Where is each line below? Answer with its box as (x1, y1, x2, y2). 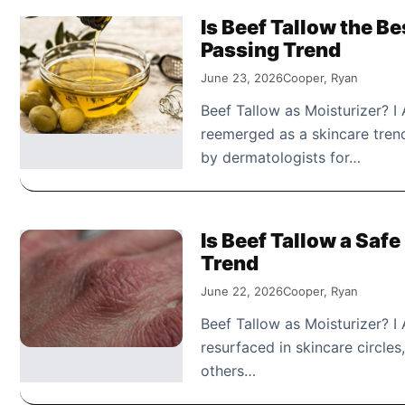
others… (201, 361, 256, 380)
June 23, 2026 (201, 70, 283, 85)
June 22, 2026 (201, 283, 283, 298)
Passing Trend (201, 37, 341, 61)
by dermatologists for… (201, 147, 361, 166)
